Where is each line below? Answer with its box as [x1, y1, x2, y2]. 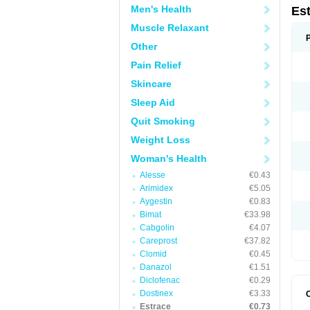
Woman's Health [131, 153, 207, 164]
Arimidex [140, 183, 173, 193]
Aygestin [140, 197, 172, 206]
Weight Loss [131, 134, 190, 145]
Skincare [131, 78, 172, 89]
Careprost [140, 236, 177, 246]
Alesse [140, 170, 165, 180]
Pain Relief [131, 60, 181, 71]
